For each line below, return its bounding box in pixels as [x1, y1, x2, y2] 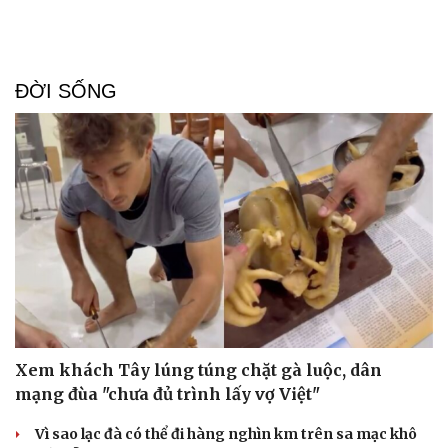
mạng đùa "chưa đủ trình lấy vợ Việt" [15, 384, 320, 405]
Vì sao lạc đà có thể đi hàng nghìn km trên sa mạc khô [35, 425, 417, 444]
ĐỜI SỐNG [15, 79, 117, 102]
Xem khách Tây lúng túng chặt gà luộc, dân [15, 360, 382, 381]
